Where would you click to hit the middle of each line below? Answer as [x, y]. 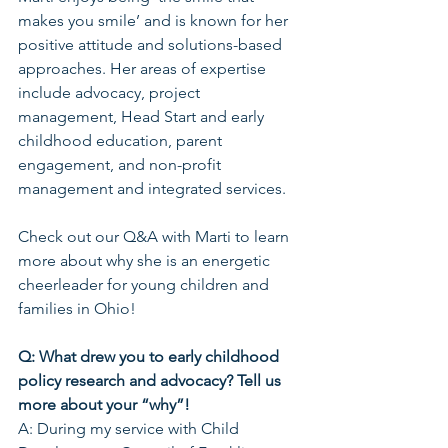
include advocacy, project [111, 92]
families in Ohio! [77, 308]
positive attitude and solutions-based [152, 44]
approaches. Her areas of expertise [144, 68]
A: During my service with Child [130, 428]
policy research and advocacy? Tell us [151, 380]
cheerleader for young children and [145, 284]
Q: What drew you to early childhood [150, 356]
